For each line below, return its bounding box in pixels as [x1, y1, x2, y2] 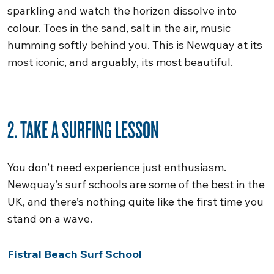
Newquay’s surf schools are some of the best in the [7, 177, 265, 191]
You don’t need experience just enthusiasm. [7, 160, 226, 174]
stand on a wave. [7, 212, 92, 226]
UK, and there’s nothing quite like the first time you [7, 194, 264, 209]
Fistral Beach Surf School [7, 247, 142, 261]
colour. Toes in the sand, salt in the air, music [7, 21, 231, 35]
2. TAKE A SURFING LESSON [7, 114, 159, 144]
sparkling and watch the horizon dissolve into [7, 4, 237, 18]
